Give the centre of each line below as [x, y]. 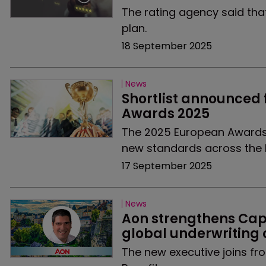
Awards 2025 [165, 114]
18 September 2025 [167, 46]
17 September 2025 [167, 166]
